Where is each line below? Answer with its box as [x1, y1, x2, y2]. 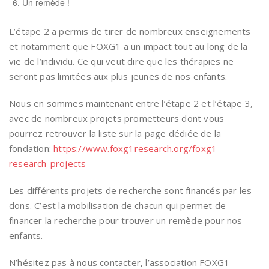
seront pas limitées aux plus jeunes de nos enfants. [9, 70, 228, 82]
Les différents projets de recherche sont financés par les [9, 184, 252, 196]
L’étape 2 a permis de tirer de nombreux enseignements [9, 25, 251, 37]
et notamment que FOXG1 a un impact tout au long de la [9, 40, 248, 52]
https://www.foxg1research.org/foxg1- [53, 142, 221, 154]
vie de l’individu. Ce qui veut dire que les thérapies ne [9, 55, 234, 67]
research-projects [9, 157, 89, 169]
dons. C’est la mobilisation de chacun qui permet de [9, 199, 226, 211]
